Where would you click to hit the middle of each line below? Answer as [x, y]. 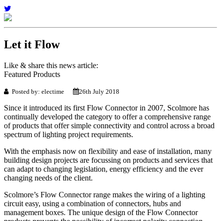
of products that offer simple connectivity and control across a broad [109, 125]
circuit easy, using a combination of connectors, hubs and [92, 203]
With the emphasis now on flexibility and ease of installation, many [108, 151]
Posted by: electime [41, 91]
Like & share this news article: [51, 65]
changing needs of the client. [48, 178]
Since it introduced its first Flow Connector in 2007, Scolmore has [107, 108]
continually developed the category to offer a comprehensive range [107, 116]
